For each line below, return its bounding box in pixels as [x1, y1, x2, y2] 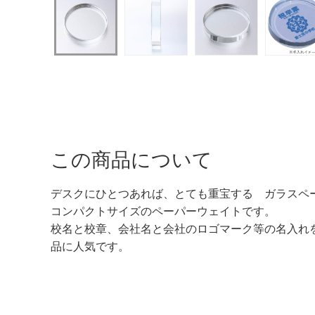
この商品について [51, 148, 212, 172]
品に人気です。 [51, 239, 129, 253]
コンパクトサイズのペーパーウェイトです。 [51, 204, 276, 218]
